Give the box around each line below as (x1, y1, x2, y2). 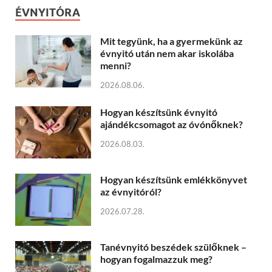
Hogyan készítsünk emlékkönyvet (100, 174, 247, 186)
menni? (100, 59, 131, 72)
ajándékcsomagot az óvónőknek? (100, 118, 243, 130)
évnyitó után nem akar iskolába (100, 47, 234, 59)
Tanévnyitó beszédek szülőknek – (100, 241, 246, 253)
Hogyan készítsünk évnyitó (100, 106, 217, 118)
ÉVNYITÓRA (15, 6, 80, 19)
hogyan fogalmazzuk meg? (100, 253, 212, 265)
